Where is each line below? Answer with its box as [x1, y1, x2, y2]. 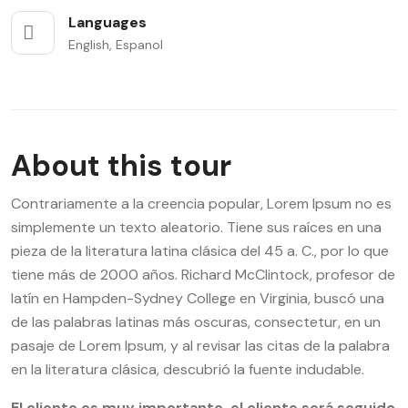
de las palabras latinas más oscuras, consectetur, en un [11, 312, 381, 331]
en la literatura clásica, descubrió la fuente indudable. [11, 360, 364, 379]
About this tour [11, 147, 231, 185]
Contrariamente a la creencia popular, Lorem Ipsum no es [11, 194, 392, 213]
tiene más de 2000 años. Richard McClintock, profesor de [11, 265, 395, 284]
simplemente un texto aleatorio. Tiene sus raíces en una [11, 218, 382, 237]
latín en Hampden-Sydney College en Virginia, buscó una [11, 289, 384, 308]
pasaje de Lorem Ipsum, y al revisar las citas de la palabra [11, 336, 390, 355]
